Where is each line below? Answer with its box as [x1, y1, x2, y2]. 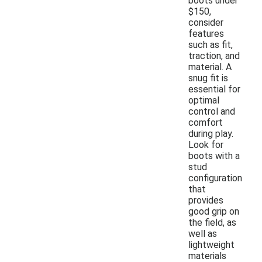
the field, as [188, 216, 236, 228]
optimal [188, 94, 219, 106]
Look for [188, 139, 223, 150]
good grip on [188, 205, 239, 217]
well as [188, 227, 217, 239]
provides [188, 194, 223, 206]
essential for [188, 83, 240, 95]
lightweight [188, 239, 235, 250]
